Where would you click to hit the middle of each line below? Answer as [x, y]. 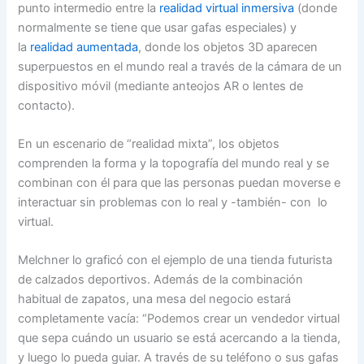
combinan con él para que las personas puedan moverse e [180, 182]
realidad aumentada [84, 47]
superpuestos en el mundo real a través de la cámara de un [180, 66]
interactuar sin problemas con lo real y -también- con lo [173, 202]
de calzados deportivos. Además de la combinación [161, 280]
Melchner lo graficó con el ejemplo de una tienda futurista [175, 260]
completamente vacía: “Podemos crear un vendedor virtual [179, 319]
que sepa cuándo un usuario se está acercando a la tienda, [180, 338]
